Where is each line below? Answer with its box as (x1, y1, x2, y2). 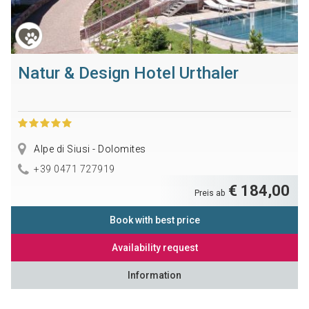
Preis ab (195, 188, 228, 198)
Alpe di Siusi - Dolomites (31, 143, 146, 154)
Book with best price (109, 214, 200, 226)
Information (128, 269, 181, 281)
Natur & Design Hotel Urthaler (17, 63, 239, 83)
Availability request (111, 241, 198, 253)
